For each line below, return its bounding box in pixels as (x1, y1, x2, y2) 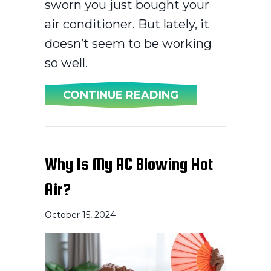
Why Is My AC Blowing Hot (45, 154, 213, 174)
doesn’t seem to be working (45, 36, 212, 51)
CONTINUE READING (63, 88, 178, 102)
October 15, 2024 (45, 209, 116, 220)
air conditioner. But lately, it (45, 17, 209, 31)
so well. (45, 56, 88, 70)
